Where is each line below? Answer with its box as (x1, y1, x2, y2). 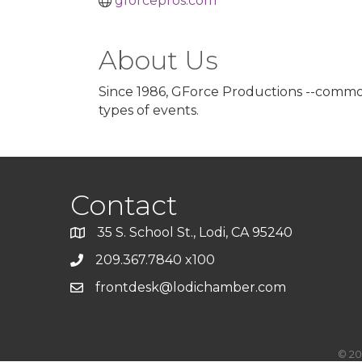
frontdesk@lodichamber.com (95, 280, 286, 295)
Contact (70, 188, 178, 222)
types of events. (99, 103, 199, 118)
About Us (99, 44, 218, 76)
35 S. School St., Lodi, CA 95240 (97, 225, 293, 240)
